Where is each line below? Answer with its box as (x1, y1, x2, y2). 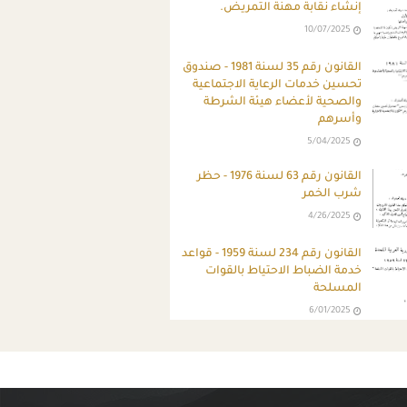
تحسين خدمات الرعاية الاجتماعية (193, 78, 362, 92)
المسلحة (313, 282, 362, 295)
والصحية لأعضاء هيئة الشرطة (203, 95, 362, 109)
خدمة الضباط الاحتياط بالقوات (205, 264, 362, 278)
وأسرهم (318, 113, 362, 126)
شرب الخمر (303, 187, 362, 201)
